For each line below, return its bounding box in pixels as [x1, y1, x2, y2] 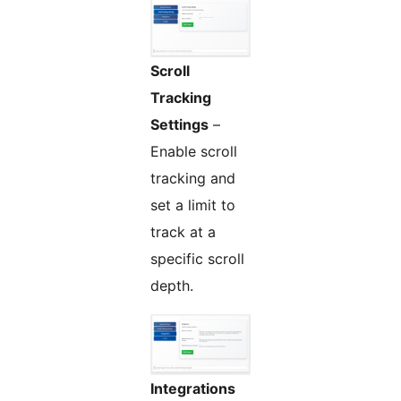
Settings [150, 115, 209, 134]
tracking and [150, 169, 235, 188]
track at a [150, 223, 216, 242]
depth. [150, 277, 193, 295]
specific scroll [150, 250, 244, 269]
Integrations [150, 380, 235, 398]
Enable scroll [150, 142, 237, 161]
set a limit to [150, 196, 235, 215]
